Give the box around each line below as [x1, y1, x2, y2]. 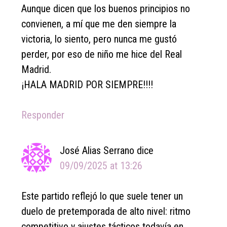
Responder [21, 109, 65, 122]
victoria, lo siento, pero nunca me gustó [21, 33, 177, 46]
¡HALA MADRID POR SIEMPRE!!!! [21, 79, 154, 91]
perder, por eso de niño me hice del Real [21, 48, 182, 61]
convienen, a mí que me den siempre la [21, 18, 177, 30]
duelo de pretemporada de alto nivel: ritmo [21, 205, 191, 218]
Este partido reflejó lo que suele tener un [21, 190, 183, 203]
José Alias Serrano [60, 144, 135, 157]
